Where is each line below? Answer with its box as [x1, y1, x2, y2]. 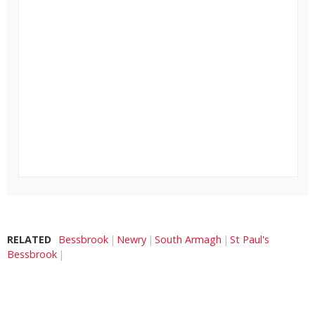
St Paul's [230, 233, 269, 247]
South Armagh [155, 233, 221, 247]
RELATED [7, 233, 51, 247]
